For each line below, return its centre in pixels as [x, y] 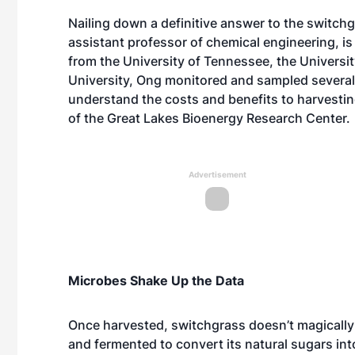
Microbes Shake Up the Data [156, 281]
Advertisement [217, 174]
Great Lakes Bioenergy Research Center [227, 118]
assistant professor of [137, 42]
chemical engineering [271, 42]
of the [88, 118]
